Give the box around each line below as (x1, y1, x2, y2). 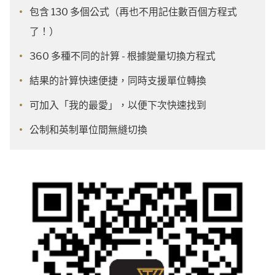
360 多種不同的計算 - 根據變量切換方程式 (29, 50, 215, 62)
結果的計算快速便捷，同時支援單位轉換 (29, 75, 206, 87)
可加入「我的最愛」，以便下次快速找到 (29, 99, 206, 111)
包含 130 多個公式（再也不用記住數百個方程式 (29, 6, 237, 18)
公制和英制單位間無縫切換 (29, 124, 147, 136)
